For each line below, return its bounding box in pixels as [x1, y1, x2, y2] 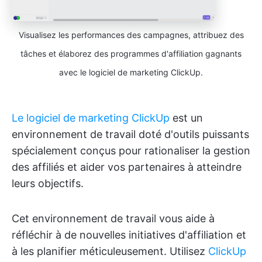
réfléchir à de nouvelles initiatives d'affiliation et [12, 228, 246, 241]
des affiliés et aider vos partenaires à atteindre [12, 160, 242, 173]
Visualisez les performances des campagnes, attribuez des [18, 29, 244, 40]
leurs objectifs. [12, 177, 84, 189]
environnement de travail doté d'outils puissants [12, 127, 249, 140]
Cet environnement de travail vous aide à [12, 212, 215, 225]
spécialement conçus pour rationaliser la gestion [12, 144, 250, 157]
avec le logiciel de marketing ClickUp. [59, 67, 203, 77]
